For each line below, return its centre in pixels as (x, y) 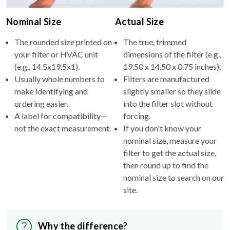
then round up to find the (166, 165)
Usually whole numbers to (60, 79)
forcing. (137, 116)
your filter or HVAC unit (56, 54)
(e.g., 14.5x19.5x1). (47, 66)
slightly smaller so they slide (172, 91)
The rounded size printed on (63, 42)
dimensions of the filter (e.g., (172, 54)
